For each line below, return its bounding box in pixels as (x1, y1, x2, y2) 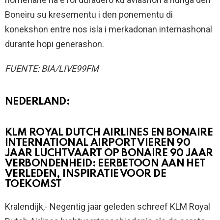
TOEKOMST (5, 179, 62, 190)
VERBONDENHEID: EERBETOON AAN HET (5, 159, 206, 169)
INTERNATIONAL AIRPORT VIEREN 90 (5, 138, 191, 149)
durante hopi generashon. (5, 39, 104, 50)
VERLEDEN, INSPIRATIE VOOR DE (5, 169, 166, 180)
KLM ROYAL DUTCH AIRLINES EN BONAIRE (5, 128, 213, 138)
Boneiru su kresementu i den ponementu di (5, 9, 173, 20)
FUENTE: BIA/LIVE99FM (5, 63, 99, 74)
